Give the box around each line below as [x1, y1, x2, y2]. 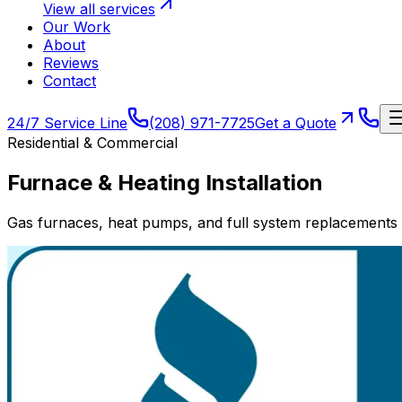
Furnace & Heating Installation [7, 169, 323, 196]
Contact [43, 72, 96, 90]
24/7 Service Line [7, 114, 127, 132]
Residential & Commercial [7, 134, 178, 152]
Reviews [43, 54, 99, 72]
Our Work [43, 18, 110, 36]
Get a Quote [255, 114, 336, 132]
